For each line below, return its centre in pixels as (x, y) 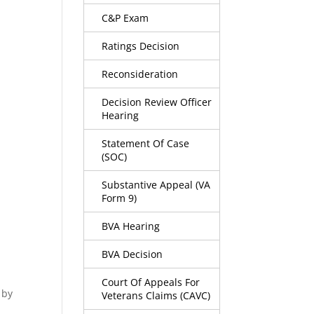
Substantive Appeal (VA (156, 184)
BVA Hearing (131, 226)
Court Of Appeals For (151, 282)
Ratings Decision (141, 46)
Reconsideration (140, 74)
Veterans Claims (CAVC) (156, 295)
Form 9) (120, 198)
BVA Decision (132, 254)
